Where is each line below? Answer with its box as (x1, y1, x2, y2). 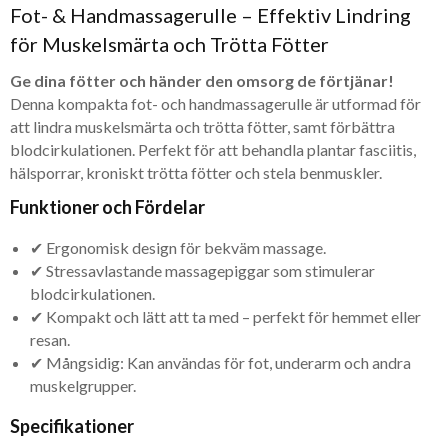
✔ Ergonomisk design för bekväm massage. (30, 238, 326, 258)
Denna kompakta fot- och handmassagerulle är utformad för (10, 94, 421, 114)
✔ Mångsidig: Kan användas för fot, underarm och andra (30, 353, 411, 373)
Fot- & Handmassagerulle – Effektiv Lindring (10, 3, 411, 28)
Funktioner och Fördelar (10, 196, 205, 219)
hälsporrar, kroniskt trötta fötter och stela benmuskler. (10, 163, 382, 183)
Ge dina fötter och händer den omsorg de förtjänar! (10, 71, 394, 91)
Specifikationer (10, 415, 134, 438)
